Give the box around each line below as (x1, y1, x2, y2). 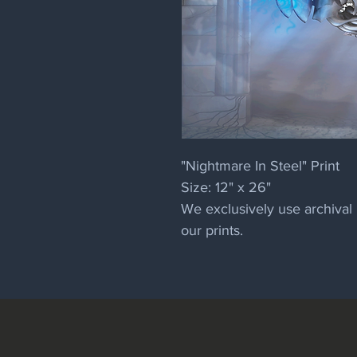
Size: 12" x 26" (181, 179, 271, 195)
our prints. (181, 222, 243, 238)
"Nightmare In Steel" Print (181, 158, 339, 174)
